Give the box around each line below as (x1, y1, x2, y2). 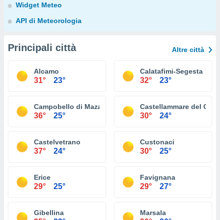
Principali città (8, 42, 76, 53)
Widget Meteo (16, 1, 62, 9)
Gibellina (34, 209, 64, 217)
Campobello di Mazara (34, 103, 108, 110)
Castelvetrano (34, 138, 81, 146)
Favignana (140, 173, 175, 181)
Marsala (140, 209, 166, 217)
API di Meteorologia (16, 17, 82, 25)
